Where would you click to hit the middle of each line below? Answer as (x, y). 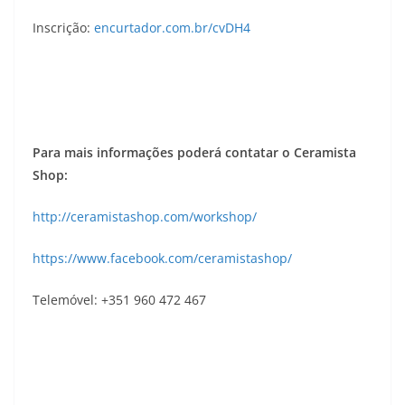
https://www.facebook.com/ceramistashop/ (162, 259)
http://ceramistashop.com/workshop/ (145, 217)
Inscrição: (63, 28)
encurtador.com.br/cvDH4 (172, 28)
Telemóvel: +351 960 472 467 (119, 300)
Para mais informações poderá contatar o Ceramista (194, 153)
